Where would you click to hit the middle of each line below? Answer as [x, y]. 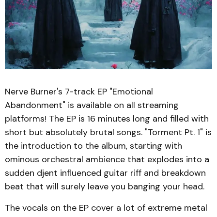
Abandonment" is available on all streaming [92, 105]
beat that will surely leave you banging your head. [105, 186]
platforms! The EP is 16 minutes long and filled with [107, 119]
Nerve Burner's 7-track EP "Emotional [79, 92]
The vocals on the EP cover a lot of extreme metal [106, 208]
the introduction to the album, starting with [93, 146]
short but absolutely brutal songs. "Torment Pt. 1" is [108, 132]
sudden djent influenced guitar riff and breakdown [105, 173]
